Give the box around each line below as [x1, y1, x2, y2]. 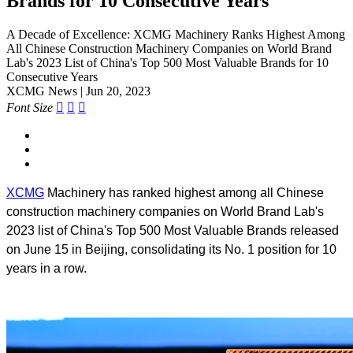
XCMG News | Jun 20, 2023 [6, 84, 150, 98]
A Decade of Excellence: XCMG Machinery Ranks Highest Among [6, 27, 345, 41]
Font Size [6, 100, 53, 114]
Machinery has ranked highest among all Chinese [44, 185, 324, 199]
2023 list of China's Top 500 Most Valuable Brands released [6, 223, 339, 237]
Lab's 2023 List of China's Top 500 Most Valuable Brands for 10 [6, 55, 329, 69]
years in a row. [6, 261, 90, 275]
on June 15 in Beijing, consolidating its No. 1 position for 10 [6, 242, 336, 256]
